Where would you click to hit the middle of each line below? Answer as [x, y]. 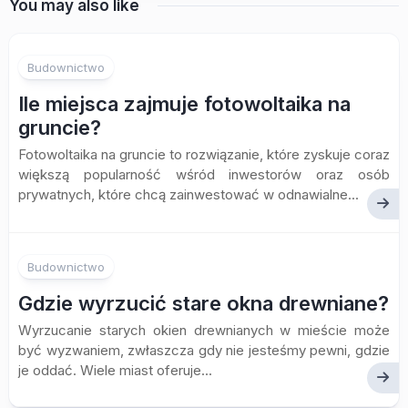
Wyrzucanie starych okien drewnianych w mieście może [204, 330]
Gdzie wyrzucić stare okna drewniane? [204, 303]
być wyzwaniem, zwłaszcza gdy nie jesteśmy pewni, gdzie [204, 350]
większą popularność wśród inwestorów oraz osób [204, 174]
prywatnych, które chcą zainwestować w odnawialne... [189, 194]
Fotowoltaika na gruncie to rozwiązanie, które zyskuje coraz [204, 154]
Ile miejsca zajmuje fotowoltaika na [184, 104]
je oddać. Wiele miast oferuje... [115, 370]
